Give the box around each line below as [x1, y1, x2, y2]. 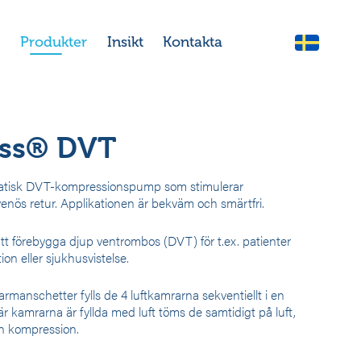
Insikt [106, 33, 143, 52]
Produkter [20, 33, 88, 52]
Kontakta [163, 33, 223, 52]
